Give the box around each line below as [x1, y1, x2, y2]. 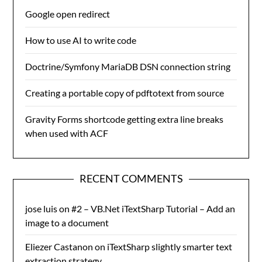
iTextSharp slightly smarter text [107, 241, 233, 252]
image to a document [25, 217, 109, 228]
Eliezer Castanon [25, 241, 94, 252]
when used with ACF [25, 127, 109, 139]
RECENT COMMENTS [79, 172, 183, 185]
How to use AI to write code [25, 35, 137, 46]
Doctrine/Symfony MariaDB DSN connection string [25, 61, 231, 72]
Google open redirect [25, 8, 111, 19]
